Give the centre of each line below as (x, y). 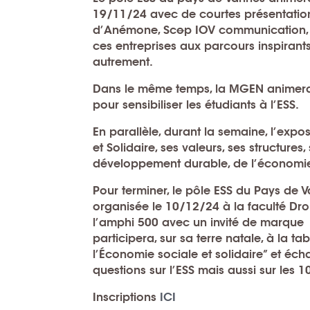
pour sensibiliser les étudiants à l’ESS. (196, 104)
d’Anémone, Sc (135, 30)
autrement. (123, 62)
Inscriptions (125, 297)
